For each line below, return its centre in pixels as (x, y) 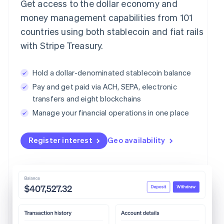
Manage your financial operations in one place (111, 112)
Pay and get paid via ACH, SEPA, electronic (104, 86)
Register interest (60, 140)
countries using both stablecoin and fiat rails (112, 31)
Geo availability (136, 140)
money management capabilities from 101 (106, 17)
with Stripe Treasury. (62, 45)
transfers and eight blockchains (87, 98)
